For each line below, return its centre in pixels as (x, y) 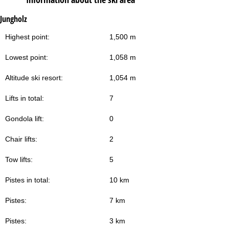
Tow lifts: (19, 159)
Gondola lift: (25, 118)
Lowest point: (27, 57)
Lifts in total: (25, 98)
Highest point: (27, 37)
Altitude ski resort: (34, 77)
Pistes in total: (28, 180)
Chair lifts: (21, 139)
